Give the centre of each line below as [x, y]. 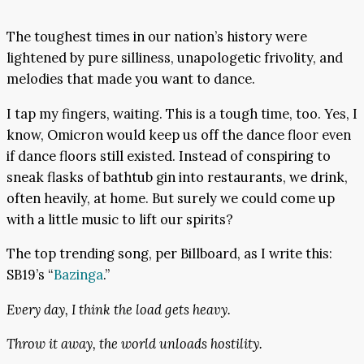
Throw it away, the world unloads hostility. [134, 344]
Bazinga [78, 275]
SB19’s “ [30, 275]
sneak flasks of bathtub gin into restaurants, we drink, [177, 177]
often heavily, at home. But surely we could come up [171, 198]
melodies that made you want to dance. [131, 79]
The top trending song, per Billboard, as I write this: [169, 254]
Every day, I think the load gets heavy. [119, 309]
